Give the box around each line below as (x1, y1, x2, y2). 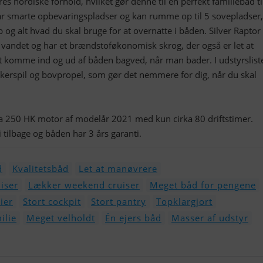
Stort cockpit (23, 195, 81, 207)
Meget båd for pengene (150, 179, 256, 191)
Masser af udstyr (171, 212, 248, 224)
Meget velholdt (26, 212, 95, 224)
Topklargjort (156, 195, 213, 207)
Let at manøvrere (79, 163, 157, 174)
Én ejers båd (105, 212, 161, 224)
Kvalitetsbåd (12, 163, 69, 174)
